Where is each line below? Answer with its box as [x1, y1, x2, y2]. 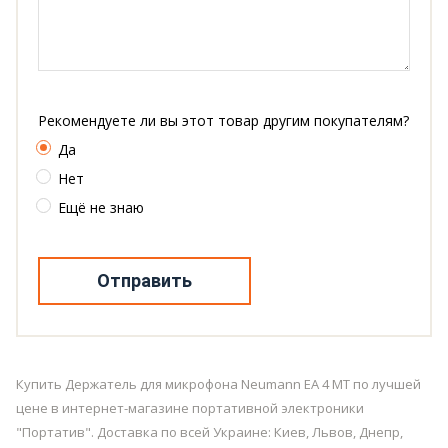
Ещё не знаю [58, 197, 144, 217]
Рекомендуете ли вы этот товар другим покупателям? [38, 110, 409, 130]
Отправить [97, 269, 192, 291]
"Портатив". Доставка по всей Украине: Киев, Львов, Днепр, [16, 422, 403, 441]
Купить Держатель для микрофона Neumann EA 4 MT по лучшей [16, 374, 421, 393]
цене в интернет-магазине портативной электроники [16, 398, 364, 417]
